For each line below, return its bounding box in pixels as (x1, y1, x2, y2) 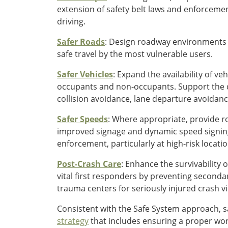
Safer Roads (57, 36, 105, 47)
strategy (57, 215, 89, 226)
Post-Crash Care (57, 158, 121, 169)
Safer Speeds (57, 113, 108, 125)
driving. (57, 15, 85, 27)
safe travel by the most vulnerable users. (57, 48, 213, 60)
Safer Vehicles (57, 68, 113, 80)
